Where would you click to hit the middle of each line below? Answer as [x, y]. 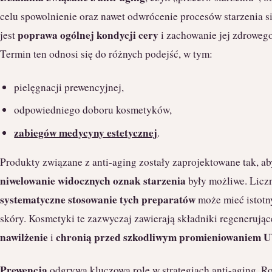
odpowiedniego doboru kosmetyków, [93, 110]
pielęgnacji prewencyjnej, [69, 87]
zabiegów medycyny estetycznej [86, 132]
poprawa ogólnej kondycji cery [88, 35]
